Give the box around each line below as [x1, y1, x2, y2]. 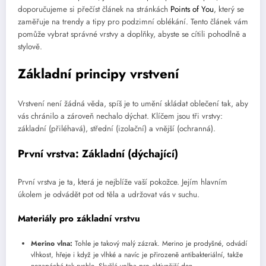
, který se [214, 4, 244, 15]
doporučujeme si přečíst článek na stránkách [18, 4, 170, 15]
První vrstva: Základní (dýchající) [18, 146, 178, 162]
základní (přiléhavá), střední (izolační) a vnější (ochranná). [18, 122, 216, 134]
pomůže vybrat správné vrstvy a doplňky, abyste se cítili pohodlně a [18, 28, 246, 40]
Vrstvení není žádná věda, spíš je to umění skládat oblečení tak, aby [18, 97, 248, 109]
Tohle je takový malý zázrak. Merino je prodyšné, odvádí [72, 238, 247, 249]
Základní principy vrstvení [18, 64, 179, 84]
